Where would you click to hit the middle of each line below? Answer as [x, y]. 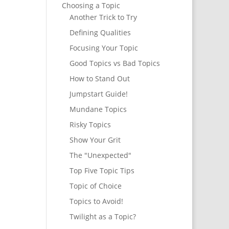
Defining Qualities [100, 33]
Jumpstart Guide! [98, 94]
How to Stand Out [99, 79]
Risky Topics [90, 125]
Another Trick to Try [103, 17]
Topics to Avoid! [96, 201]
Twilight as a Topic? [102, 217]
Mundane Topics [98, 109]
